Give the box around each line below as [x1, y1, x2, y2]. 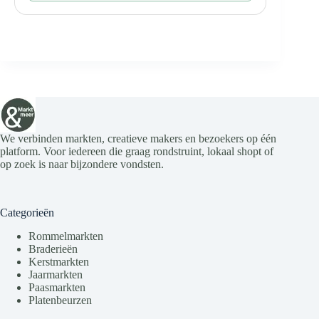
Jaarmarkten [28, 268, 83, 281]
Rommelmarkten [28, 230, 103, 243]
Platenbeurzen [28, 294, 92, 307]
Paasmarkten [28, 281, 85, 294]
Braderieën [28, 243, 78, 256]
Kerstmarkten [28, 256, 89, 268]
